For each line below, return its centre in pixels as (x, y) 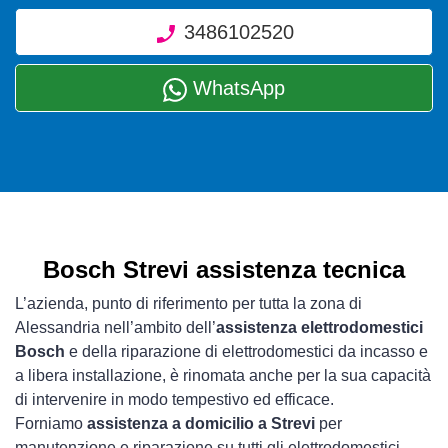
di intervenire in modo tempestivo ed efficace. (174, 400)
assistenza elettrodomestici (319, 328)
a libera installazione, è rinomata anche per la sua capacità (223, 376)
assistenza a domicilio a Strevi (201, 424)
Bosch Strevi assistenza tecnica (224, 270)
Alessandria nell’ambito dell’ (115, 328)
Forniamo (51, 424)
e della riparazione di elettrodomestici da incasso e (246, 352)
